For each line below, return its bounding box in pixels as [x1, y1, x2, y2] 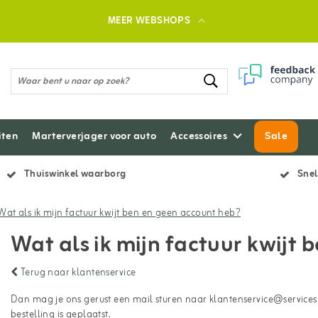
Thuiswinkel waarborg [24, 166, 126, 182]
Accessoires [170, 128, 227, 146]
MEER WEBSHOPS [107, 13, 191, 29]
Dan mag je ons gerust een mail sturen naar [11, 292, 210, 308]
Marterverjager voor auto [32, 128, 157, 146]
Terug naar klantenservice [18, 265, 136, 281]
